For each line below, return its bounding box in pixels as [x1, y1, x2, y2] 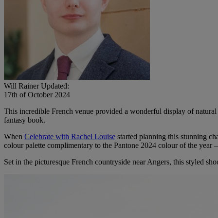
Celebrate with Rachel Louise [24, 132, 115, 141]
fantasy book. [4, 115, 45, 124]
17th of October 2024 [4, 90, 70, 99]
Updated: [41, 81, 69, 90]
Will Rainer [4, 81, 39, 90]
